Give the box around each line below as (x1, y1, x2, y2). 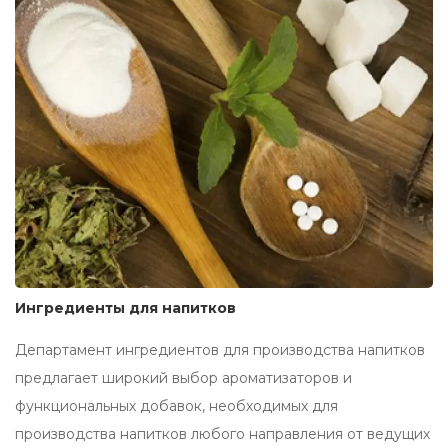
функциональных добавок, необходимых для (15, 397, 338, 416)
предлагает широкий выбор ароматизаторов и (15, 369, 352, 388)
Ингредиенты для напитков (15, 299, 236, 318)
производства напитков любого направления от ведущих (15, 425, 430, 444)
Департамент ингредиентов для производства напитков (15, 341, 425, 360)
